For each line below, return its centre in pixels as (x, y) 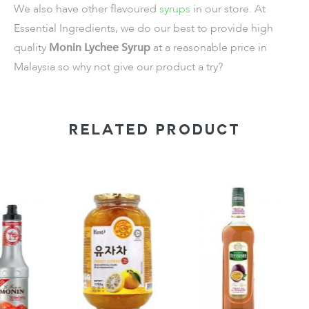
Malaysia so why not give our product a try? (120, 67)
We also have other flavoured (85, 9)
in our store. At (228, 9)
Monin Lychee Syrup (100, 48)
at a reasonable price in (209, 48)
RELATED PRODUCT (154, 132)
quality (31, 48)
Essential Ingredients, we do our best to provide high (143, 28)
